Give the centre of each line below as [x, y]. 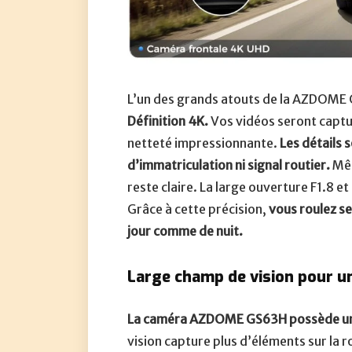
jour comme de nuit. [185, 231]
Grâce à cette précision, [198, 209]
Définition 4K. [168, 121]
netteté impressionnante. [204, 143]
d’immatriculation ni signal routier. [229, 165]
